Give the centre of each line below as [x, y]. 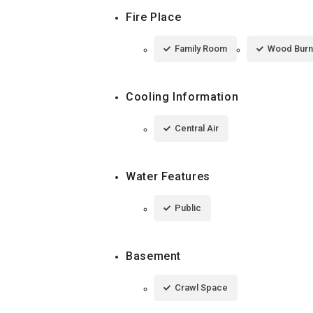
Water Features [168, 176]
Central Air [197, 128]
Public [188, 208]
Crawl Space [201, 287]
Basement [154, 256]
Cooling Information [182, 96]
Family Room [201, 48]
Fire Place [154, 17]
